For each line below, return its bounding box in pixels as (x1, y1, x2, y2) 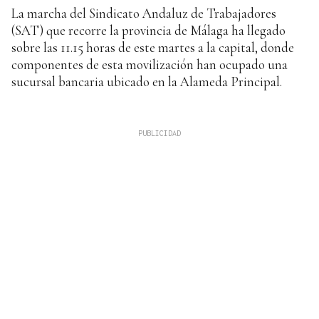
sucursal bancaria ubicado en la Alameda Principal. (11, 73, 282, 90)
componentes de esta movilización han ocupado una (11, 56, 288, 73)
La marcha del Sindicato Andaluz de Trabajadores (11, 5, 276, 22)
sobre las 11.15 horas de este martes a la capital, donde (11, 39, 294, 56)
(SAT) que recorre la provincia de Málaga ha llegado (11, 22, 286, 39)
